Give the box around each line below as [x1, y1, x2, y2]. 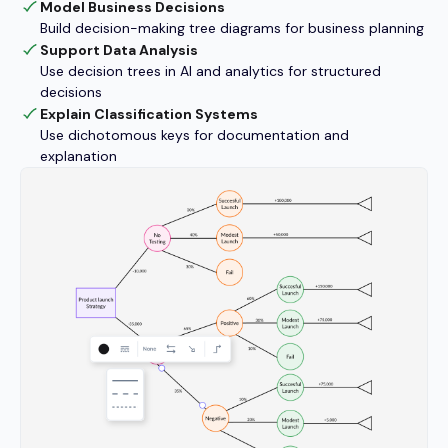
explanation [40, 146, 117, 165]
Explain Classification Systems [40, 104, 258, 123]
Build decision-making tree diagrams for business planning [40, 18, 424, 37]
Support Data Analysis [40, 40, 198, 59]
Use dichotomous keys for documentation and [40, 125, 349, 144]
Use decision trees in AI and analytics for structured [40, 61, 381, 80]
